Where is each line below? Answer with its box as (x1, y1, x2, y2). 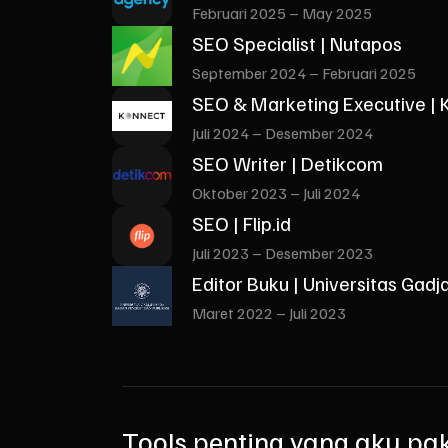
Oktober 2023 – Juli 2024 (192, 182, 360, 203)
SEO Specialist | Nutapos (192, 29, 402, 56)
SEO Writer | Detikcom (192, 149, 383, 176)
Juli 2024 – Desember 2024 (192, 122, 373, 143)
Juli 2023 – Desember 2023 (192, 242, 373, 263)
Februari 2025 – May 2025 (192, 2, 372, 23)
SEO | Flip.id (192, 209, 291, 236)
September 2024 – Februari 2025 (192, 62, 416, 83)
